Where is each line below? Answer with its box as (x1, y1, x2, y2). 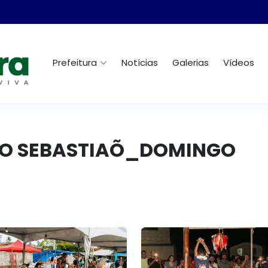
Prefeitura (53, 56, 97, 69)
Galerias (172, 56, 209, 69)
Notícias (121, 56, 158, 69)
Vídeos (223, 56, 254, 69)
